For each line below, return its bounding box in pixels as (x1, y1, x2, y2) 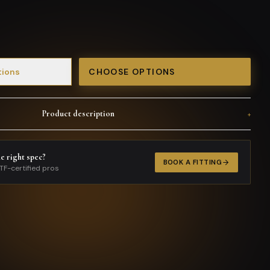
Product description (42, 108, 115, 119)
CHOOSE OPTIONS (89, 66, 175, 77)
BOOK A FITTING (163, 157, 222, 167)
